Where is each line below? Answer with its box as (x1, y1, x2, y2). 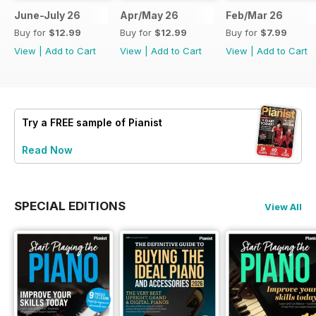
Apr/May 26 (120, 8, 178, 21)
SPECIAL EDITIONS (14, 198, 126, 213)
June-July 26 (14, 8, 80, 21)
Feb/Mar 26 (226, 8, 283, 21)
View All (265, 200, 302, 212)
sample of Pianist (73, 116, 162, 128)
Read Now (22, 143, 73, 156)
